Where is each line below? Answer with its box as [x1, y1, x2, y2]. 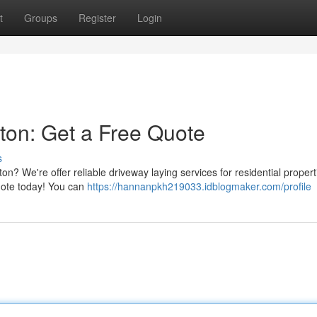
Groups [24, 11, 57, 25]
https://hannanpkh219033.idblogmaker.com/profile [87, 179, 311, 193]
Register [79, 11, 116, 25]
